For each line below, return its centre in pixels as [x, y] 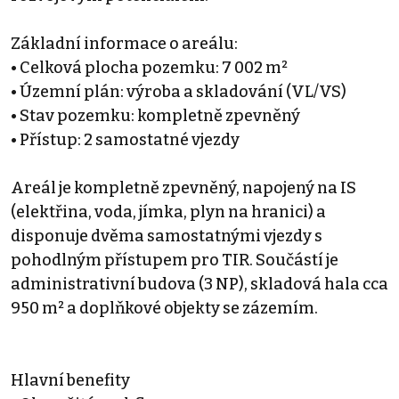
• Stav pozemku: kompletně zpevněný [155, 115]
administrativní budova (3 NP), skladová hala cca [199, 284]
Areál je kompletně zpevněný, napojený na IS [183, 187]
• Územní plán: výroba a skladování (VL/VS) [179, 91]
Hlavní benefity [70, 380]
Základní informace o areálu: [124, 43]
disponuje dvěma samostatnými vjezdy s [167, 236]
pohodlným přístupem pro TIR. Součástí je [175, 260]
